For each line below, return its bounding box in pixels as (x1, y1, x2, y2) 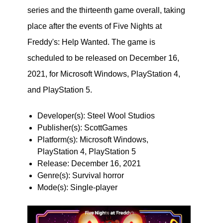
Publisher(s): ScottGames (37, 123, 127, 132)
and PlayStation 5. (27, 86, 92, 94)
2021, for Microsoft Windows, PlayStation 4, (27, 70, 180, 78)
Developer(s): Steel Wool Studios (37, 111, 155, 120)
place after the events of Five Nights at (27, 22, 162, 30)
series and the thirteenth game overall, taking (27, 6, 185, 14)
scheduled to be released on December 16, (27, 54, 179, 62)
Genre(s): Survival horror (37, 171, 124, 180)
